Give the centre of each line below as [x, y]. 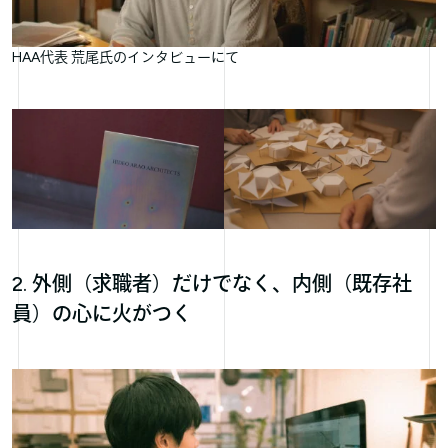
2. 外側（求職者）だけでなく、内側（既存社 [212, 283]
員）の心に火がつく [102, 313]
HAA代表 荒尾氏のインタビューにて [125, 58]
